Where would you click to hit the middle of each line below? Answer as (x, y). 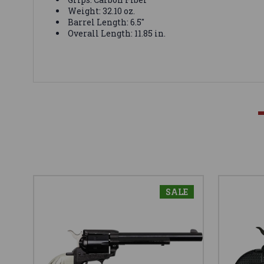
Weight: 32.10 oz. (102, 11)
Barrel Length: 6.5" (106, 22)
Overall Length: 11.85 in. (117, 33)
